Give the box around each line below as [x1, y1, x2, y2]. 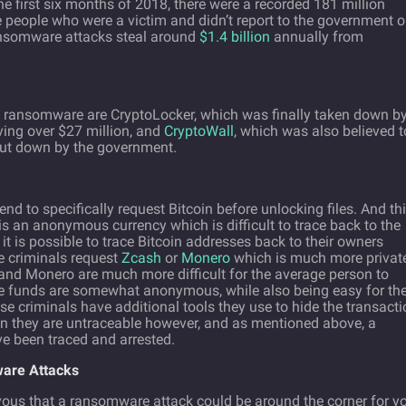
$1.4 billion [199, 28, 270, 45]
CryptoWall [164, 122, 234, 140]
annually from [270, 28, 363, 45]
